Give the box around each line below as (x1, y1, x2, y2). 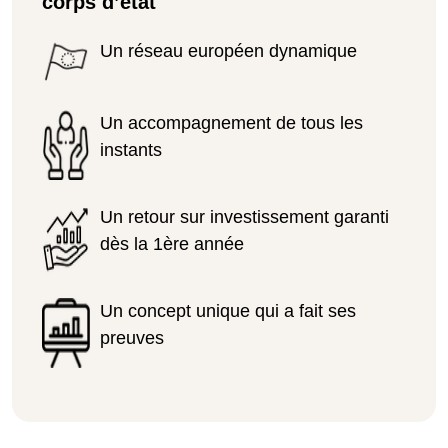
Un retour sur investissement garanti (100, 206, 389, 227)
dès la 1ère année (100, 233, 244, 254)
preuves (100, 327, 164, 348)
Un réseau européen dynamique (100, 40, 357, 61)
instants (100, 139, 162, 160)
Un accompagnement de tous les (100, 112, 363, 133)
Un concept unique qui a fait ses (100, 300, 356, 321)
